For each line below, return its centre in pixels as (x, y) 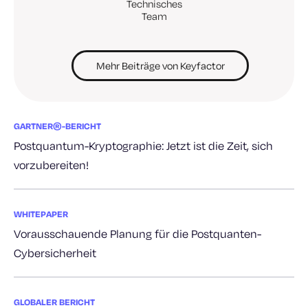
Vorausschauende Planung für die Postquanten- (137, 233)
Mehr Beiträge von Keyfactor (160, 65)
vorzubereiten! (51, 164)
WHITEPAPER (41, 213)
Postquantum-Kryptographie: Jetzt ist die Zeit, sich (143, 145)
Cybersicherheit (55, 252)
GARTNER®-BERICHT (57, 125)
